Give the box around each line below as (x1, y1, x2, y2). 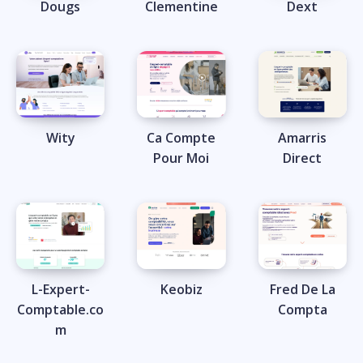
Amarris (278, 129, 327, 147)
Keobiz (160, 280, 203, 299)
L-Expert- (31, 280, 90, 299)
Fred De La (269, 280, 335, 299)
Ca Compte (147, 129, 216, 147)
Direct (283, 149, 322, 168)
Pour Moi (153, 149, 210, 168)
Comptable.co (17, 301, 105, 319)
